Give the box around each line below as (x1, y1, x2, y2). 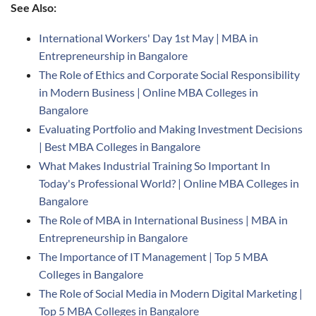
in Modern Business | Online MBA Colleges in (39, 85, 258, 99)
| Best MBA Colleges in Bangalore (39, 140, 200, 153)
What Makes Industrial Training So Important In (39, 159, 270, 172)
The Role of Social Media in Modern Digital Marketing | (39, 286, 303, 300)
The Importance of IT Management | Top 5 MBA (39, 250, 268, 263)
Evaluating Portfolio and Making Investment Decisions (39, 122, 303, 135)
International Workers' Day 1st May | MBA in (39, 31, 258, 44)
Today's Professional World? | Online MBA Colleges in (39, 176, 299, 190)
